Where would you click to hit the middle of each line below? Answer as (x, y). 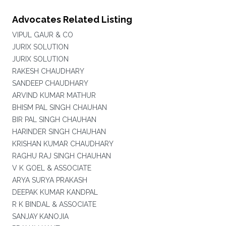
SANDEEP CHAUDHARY (50, 83)
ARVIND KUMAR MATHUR (54, 95)
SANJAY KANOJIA (40, 216)
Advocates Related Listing (72, 19)
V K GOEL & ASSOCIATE (51, 168)
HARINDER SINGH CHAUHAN (59, 132)
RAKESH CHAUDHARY (48, 71)
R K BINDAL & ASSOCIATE (54, 204)
